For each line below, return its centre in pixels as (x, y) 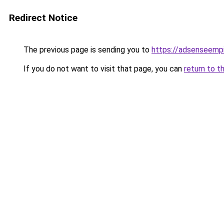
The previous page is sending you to (86, 50)
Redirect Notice (43, 18)
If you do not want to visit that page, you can (103, 69)
